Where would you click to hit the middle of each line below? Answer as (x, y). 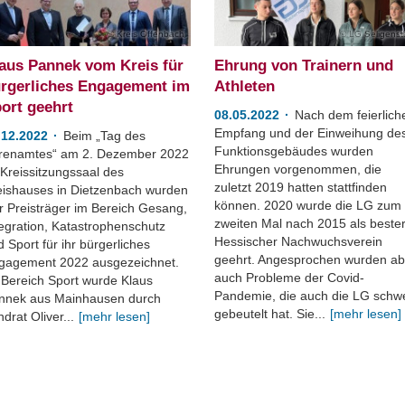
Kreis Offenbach (151, 34)
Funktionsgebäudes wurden (294, 151)
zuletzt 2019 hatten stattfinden (301, 187)
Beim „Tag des (104, 136)
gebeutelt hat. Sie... (270, 314)
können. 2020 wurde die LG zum (308, 205)
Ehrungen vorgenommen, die (298, 169)
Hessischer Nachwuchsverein (299, 241)
